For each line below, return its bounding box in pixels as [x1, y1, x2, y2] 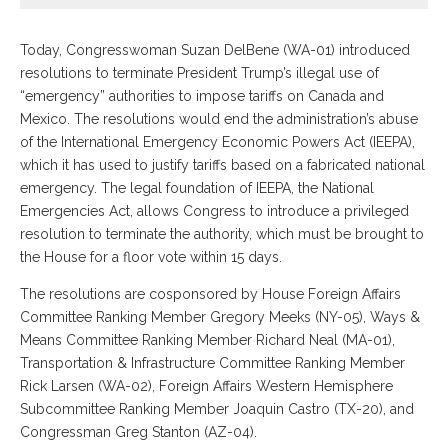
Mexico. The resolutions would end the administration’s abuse [20, 110, 418, 127]
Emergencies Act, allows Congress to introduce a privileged [20, 202, 409, 219]
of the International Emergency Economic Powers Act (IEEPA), [20, 133, 415, 150]
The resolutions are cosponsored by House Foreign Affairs [20, 285, 401, 302]
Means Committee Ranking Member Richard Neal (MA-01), [20, 331, 395, 348]
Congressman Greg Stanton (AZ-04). [20, 423, 261, 440]
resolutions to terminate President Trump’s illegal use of [20, 64, 379, 81]
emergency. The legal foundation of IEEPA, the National [20, 179, 374, 196]
